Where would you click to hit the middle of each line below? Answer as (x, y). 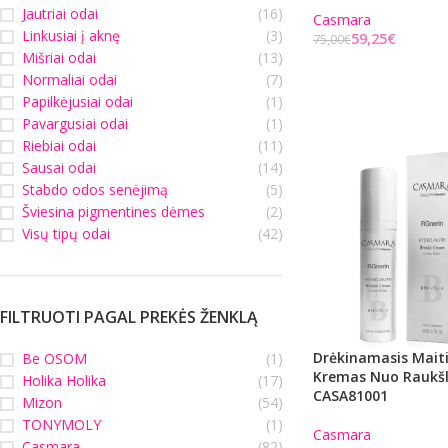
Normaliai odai (69, 79)
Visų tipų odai (66, 233)
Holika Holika (64, 380)
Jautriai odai (60, 13)
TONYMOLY (61, 424)
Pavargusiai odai (75, 123)
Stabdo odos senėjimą (95, 189)
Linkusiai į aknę (71, 35)
